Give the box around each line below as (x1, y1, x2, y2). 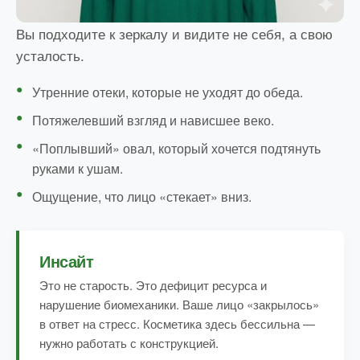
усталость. (16, 45, 84, 66)
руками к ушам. (32, 159, 123, 178)
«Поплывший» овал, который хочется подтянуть (32, 139, 321, 158)
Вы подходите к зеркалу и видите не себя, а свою (16, 23, 333, 44)
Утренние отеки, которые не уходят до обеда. (32, 83, 303, 102)
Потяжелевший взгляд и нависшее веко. (32, 111, 274, 130)
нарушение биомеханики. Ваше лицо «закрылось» (39, 296, 319, 313)
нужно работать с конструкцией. (39, 334, 219, 352)
